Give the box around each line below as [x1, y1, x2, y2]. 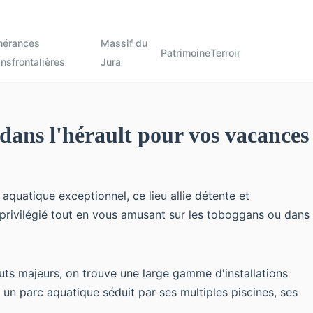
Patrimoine [161, 46, 210, 59]
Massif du [101, 37, 148, 49]
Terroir [210, 46, 240, 59]
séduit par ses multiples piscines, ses [99, 285, 298, 299]
